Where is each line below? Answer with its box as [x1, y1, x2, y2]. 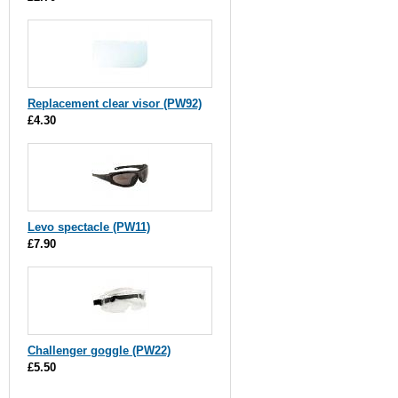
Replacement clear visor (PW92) [28, 97, 202, 110]
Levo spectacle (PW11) [28, 220, 150, 234]
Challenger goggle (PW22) [28, 344, 171, 357]
